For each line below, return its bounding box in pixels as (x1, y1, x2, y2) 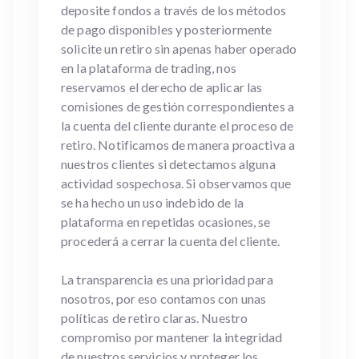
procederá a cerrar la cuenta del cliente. (61, 233, 280, 248)
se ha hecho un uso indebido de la (61, 195, 244, 210)
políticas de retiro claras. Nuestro (61, 310, 248, 325)
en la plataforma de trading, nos (61, 60, 236, 75)
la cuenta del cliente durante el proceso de (61, 118, 294, 133)
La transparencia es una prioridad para (61, 272, 273, 287)
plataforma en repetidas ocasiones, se (61, 214, 271, 229)
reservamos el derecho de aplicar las (61, 79, 263, 95)
